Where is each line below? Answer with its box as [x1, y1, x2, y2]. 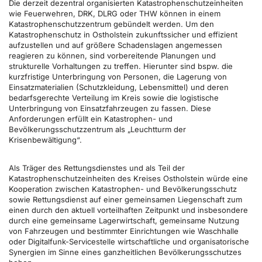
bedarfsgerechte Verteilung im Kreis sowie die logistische [9, 93, 219, 102]
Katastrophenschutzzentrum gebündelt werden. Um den [9, 19, 214, 29]
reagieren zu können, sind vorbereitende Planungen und [9, 51, 216, 60]
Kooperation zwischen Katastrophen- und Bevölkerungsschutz [9, 184, 237, 194]
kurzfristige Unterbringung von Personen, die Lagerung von [9, 72, 227, 81]
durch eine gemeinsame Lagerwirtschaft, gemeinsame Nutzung [9, 216, 239, 225]
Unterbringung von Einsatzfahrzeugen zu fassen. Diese [9, 104, 211, 113]
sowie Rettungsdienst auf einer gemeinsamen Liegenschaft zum [9, 195, 242, 204]
